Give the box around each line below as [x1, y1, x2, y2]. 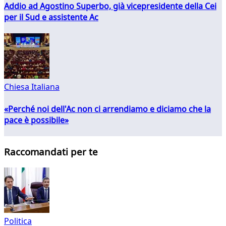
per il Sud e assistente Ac [4, 11, 98, 23]
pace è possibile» [4, 114, 69, 126]
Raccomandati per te [4, 145, 98, 158]
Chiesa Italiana [4, 81, 60, 93]
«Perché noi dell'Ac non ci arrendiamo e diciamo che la [4, 103, 211, 115]
